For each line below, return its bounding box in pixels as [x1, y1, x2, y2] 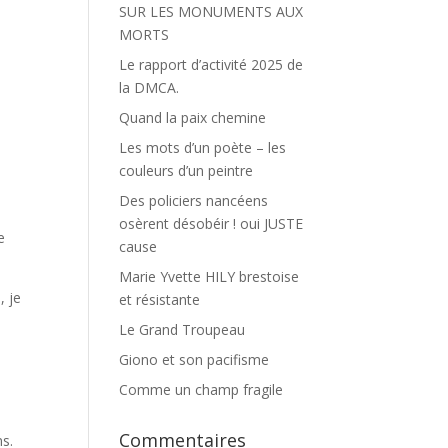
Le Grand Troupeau [119, 320, 246, 339]
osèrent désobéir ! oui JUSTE [119, 214, 304, 233]
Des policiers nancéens [119, 191, 269, 210]
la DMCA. [119, 78, 180, 97]
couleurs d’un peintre [119, 161, 254, 180]
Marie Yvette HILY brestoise [119, 267, 300, 286]
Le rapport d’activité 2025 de [119, 55, 304, 74]
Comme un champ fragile [119, 380, 284, 399]
